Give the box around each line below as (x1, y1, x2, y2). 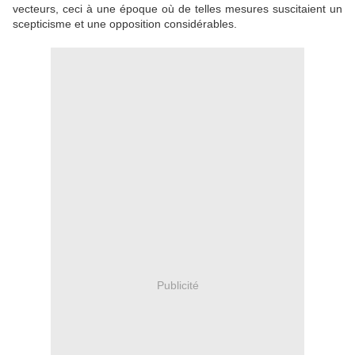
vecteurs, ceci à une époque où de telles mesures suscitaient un (13, 2, 342, 16)
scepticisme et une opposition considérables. (13, 17, 237, 31)
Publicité (156, 278, 199, 292)
